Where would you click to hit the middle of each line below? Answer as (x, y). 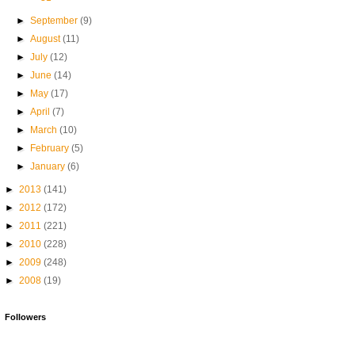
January (49, 166)
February (51, 148)
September (55, 21)
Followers (25, 317)
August (47, 39)
